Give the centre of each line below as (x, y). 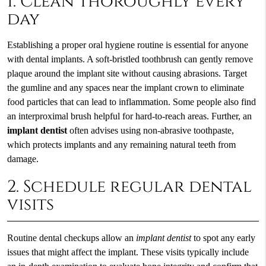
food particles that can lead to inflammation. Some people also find (131, 102)
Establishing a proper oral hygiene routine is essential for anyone (127, 45)
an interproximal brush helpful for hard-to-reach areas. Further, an (129, 116)
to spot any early (223, 238)
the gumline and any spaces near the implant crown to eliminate (125, 88)
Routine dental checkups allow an (71, 238)
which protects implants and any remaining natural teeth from (121, 145)
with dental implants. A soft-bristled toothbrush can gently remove (130, 59)
